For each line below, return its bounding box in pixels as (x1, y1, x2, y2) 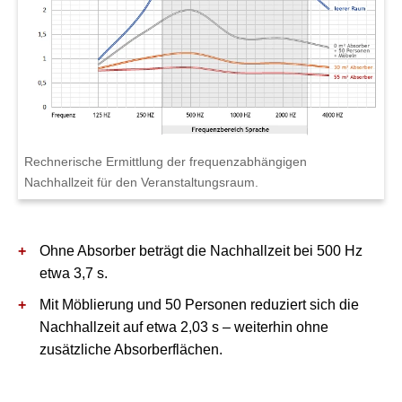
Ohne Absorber (39, 242, 135, 258)
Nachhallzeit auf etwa (39, 319, 180, 335)
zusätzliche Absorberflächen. (39, 341, 223, 357)
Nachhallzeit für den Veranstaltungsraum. (24, 174, 258, 189)
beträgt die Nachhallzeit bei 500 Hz (135, 242, 363, 258)
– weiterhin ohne (219, 319, 328, 335)
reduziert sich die (247, 296, 359, 312)
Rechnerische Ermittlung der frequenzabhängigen (24, 153, 307, 169)
